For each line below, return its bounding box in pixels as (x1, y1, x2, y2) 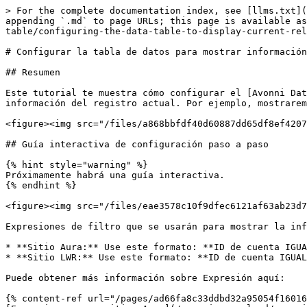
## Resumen (5, 67, 60, 77)
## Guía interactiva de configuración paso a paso (5, 139, 269, 149)
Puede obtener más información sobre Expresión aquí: (5, 273, 285, 283)
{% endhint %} (5, 180, 77, 191)
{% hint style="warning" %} (5, 160, 148, 170)
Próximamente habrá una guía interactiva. (5, 170, 225, 180)
